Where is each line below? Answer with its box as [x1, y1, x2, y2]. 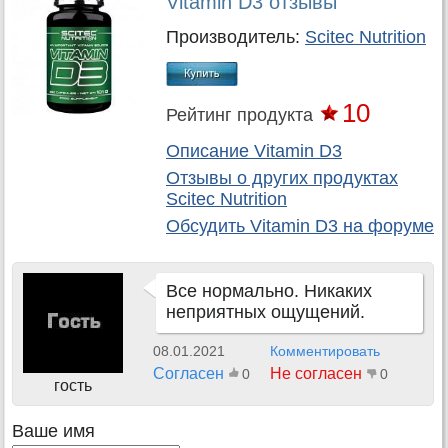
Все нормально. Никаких [166, 281, 372, 301]
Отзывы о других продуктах [166, 168, 398, 189]
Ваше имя [12, 421, 95, 441]
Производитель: [166, 27, 305, 48]
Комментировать [270, 343, 380, 359]
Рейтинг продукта [166, 105, 313, 126]
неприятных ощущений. [166, 302, 365, 322]
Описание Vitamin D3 [166, 141, 342, 162]
